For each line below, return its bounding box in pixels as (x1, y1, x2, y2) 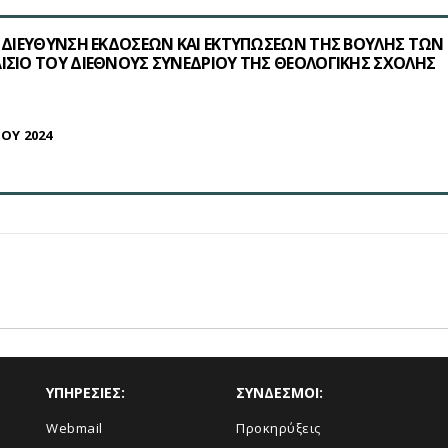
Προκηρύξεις (236, 419, 321, 438)
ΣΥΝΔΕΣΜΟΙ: (236, 383, 323, 403)
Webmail (46, 419, 103, 438)
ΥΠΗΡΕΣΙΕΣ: (46, 383, 125, 403)
